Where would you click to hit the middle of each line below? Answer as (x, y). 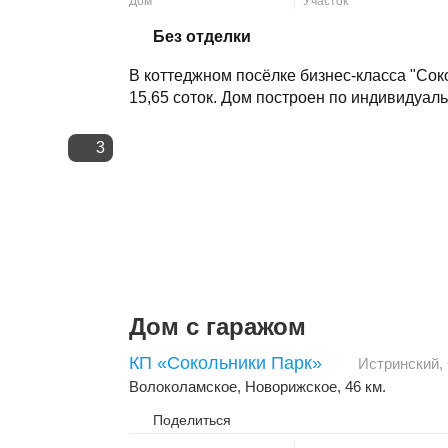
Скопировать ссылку (239, 29)
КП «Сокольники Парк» (225, 363)
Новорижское (291, 387)
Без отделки (202, 37)
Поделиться (192, 420)
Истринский (398, 364)
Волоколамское (183, 387)
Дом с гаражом (217, 327)
